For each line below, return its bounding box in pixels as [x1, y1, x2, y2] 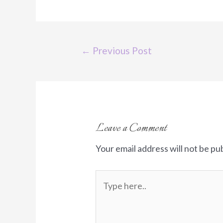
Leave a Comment [96, 119, 167, 138]
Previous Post [90, 44, 152, 56]
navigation [65, 57, 106, 69]
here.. [95, 189, 118, 200]
